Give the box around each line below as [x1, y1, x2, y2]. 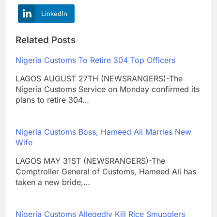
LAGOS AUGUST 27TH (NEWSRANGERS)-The [15, 73, 183, 83]
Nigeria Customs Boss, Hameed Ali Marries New [15, 126, 191, 137]
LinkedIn [41, 10, 67, 18]
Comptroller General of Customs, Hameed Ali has [15, 166, 196, 176]
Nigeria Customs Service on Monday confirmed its [15, 84, 200, 94]
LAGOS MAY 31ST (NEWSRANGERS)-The [15, 155, 165, 166]
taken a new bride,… [15, 177, 90, 187]
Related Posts [15, 34, 76, 46]
